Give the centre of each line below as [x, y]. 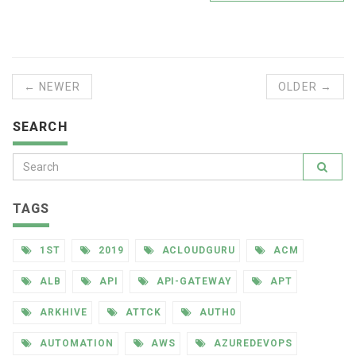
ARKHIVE [62, 313]
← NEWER [52, 87]
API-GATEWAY [193, 282]
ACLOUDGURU [197, 251]
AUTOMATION [75, 344]
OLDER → [305, 87]
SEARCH [40, 127]
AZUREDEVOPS [252, 344]
